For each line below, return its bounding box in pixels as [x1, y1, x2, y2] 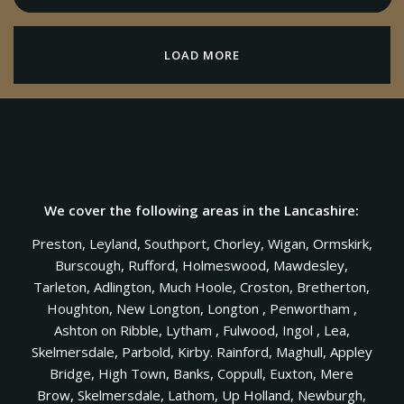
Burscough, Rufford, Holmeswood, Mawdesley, [55, 256, 349, 275]
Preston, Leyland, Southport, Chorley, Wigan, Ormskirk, [31, 234, 372, 253]
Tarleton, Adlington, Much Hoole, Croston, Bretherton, [33, 278, 371, 297]
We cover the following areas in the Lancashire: [44, 201, 360, 220]
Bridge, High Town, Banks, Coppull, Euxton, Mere [50, 364, 354, 383]
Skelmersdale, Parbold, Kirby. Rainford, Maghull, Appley [31, 343, 372, 362]
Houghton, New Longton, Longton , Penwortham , [46, 299, 357, 318]
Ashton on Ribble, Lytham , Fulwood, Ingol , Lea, [53, 321, 350, 340]
